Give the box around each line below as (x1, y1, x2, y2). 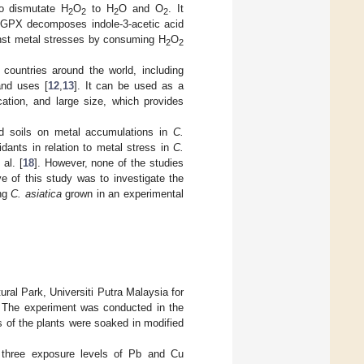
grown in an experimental (61, 187, 184, 200)
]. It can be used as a (73, 79, 184, 92)
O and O (119, 2, 164, 15)
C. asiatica (11, 187, 62, 200)
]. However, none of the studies (33, 156, 184, 169)
